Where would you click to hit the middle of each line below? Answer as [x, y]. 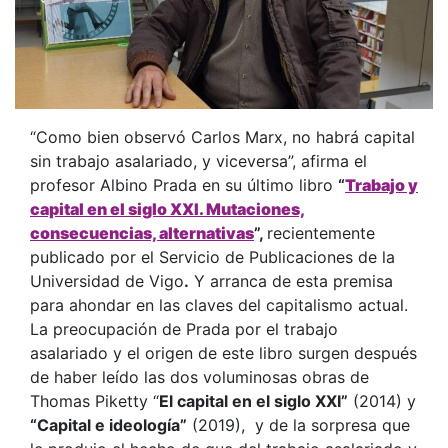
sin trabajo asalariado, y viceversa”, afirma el [198, 160]
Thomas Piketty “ [94, 400]
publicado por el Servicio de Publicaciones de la [212, 256]
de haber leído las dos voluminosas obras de [199, 376]
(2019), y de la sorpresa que [298, 424]
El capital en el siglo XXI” [253, 400]
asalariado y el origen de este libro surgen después [223, 352]
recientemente [321, 232]
